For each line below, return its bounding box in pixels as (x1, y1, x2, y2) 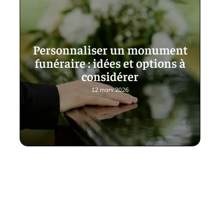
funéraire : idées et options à (34, 55, 186, 70)
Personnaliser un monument (32, 41, 188, 57)
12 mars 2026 (91, 85, 129, 93)
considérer (82, 68, 138, 83)
